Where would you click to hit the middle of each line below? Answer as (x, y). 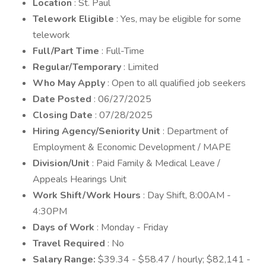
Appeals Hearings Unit (80, 179)
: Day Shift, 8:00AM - (187, 195)
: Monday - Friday (132, 227)
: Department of (195, 131)
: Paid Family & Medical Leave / (156, 163)
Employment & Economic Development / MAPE (132, 147)
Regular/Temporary (78, 67)
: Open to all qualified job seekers (177, 83)
